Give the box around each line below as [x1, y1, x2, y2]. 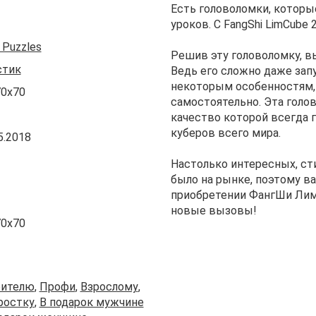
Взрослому [80, 279, 138, 293]
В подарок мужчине [39, 295, 144, 309]
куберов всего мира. [171, 126, 281, 140]
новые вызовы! [171, 203, 257, 217]
